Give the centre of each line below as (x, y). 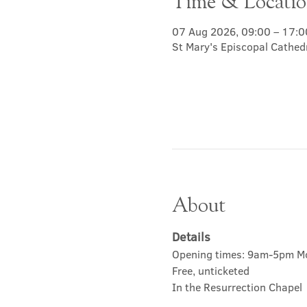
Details (191, 236)
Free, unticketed (210, 270)
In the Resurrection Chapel (237, 287)
